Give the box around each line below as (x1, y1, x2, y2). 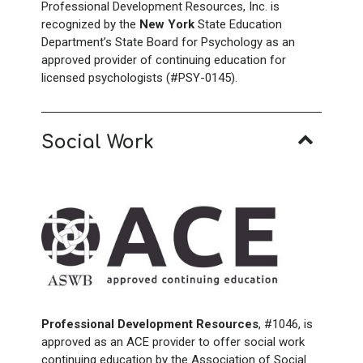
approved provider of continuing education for (41, 52, 286, 67)
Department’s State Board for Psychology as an (41, 34, 295, 49)
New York (139, 16, 194, 32)
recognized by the (41, 16, 139, 32)
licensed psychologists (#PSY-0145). (41, 70, 237, 85)
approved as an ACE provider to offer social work (41, 334, 305, 349)
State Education (194, 16, 282, 32)
